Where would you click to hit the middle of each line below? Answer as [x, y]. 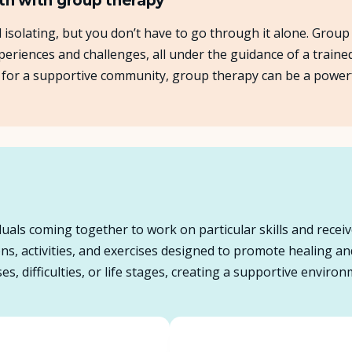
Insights [176, 78]
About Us [176, 34]
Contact [176, 166]
